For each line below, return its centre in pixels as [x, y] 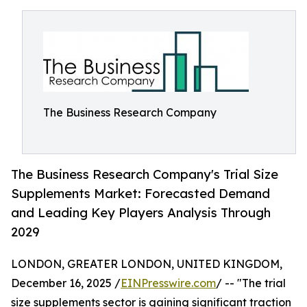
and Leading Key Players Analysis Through [141, 213]
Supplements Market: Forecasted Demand [140, 194]
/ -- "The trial [251, 283]
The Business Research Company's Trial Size [145, 174]
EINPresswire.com [168, 283]
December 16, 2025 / [66, 283]
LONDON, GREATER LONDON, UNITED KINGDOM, [147, 264]
